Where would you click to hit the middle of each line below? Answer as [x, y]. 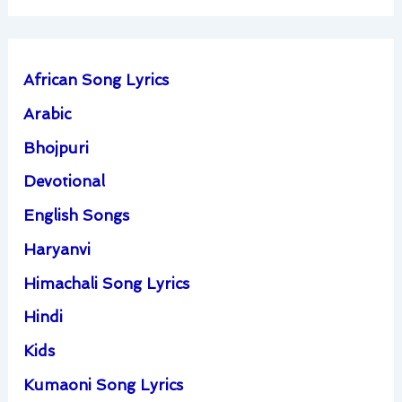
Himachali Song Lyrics [107, 283]
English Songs [77, 216]
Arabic [48, 114]
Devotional [65, 182]
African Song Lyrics [96, 80]
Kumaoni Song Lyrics [104, 385]
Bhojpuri [57, 148]
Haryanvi [57, 249]
